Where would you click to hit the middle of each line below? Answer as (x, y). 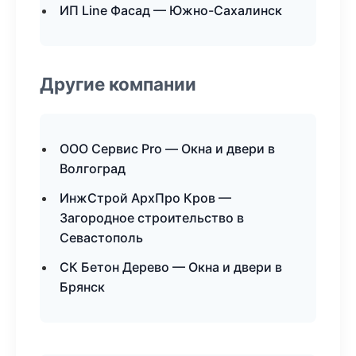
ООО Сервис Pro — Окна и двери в (167, 149)
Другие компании (118, 84)
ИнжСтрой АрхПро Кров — (145, 198)
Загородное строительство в (152, 218)
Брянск (82, 287)
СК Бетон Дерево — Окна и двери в (171, 267)
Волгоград (93, 168)
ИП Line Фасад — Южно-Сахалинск (171, 10)
